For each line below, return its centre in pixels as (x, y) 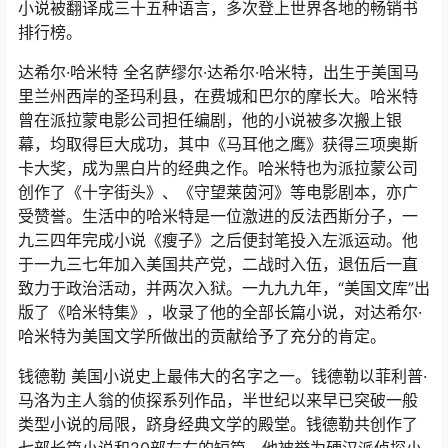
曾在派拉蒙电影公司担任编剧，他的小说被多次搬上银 (210, 119)
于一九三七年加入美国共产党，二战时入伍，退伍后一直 (218, 263)
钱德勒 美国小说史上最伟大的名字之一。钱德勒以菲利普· (222, 375)
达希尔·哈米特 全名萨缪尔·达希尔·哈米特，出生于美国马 (218, 71)
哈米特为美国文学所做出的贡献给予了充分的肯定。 (202, 335)
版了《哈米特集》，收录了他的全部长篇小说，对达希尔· (220, 311)
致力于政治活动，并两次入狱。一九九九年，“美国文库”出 (224, 287)
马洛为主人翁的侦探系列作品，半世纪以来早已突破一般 (218, 399)
